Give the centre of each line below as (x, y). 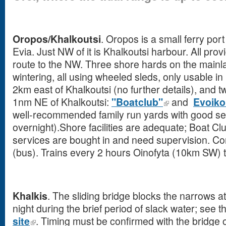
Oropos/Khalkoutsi (57, 39)
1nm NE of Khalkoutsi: (62, 102)
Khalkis (30, 196)
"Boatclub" (137, 102)
